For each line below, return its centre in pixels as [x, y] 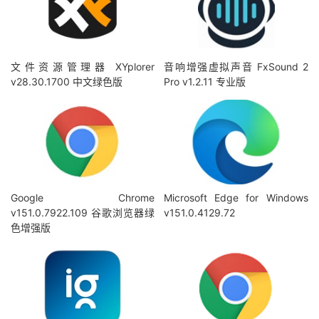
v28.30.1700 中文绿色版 [67, 81]
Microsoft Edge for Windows [236, 198]
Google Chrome [83, 198]
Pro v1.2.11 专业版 [205, 81]
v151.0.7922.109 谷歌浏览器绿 [83, 213]
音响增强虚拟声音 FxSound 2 [236, 66]
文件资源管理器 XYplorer [83, 66]
